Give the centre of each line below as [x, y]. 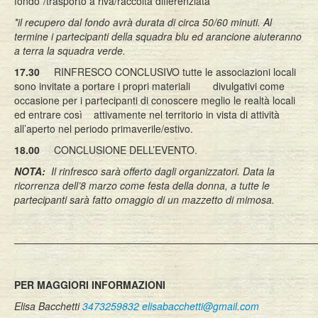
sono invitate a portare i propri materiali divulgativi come [149, 86]
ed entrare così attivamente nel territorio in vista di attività [147, 114]
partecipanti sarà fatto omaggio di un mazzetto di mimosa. [144, 199]
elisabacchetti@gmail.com [201, 306]
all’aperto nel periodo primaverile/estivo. [104, 128]
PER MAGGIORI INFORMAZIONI [90, 285]
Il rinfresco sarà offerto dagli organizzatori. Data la [160, 171]
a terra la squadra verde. [70, 50]
